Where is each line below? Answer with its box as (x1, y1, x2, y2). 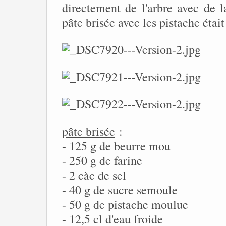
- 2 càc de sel (62, 167, 126, 183)
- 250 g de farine (62, 152, 142, 168)
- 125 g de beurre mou (62, 138, 171, 154)
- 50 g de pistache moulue (62, 196, 188, 212)
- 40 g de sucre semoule (62, 182, 178, 198)
